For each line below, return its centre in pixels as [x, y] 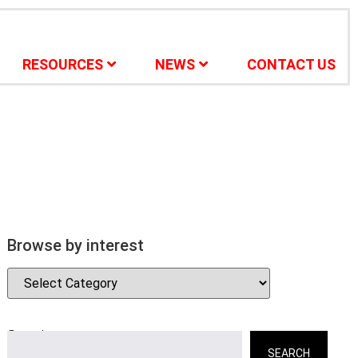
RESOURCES [62, 64]
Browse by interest [75, 245]
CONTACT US [291, 64]
